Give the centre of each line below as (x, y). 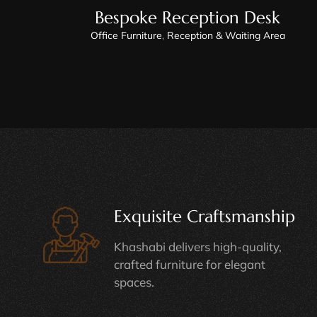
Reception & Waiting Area (226, 35)
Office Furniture (126, 35)
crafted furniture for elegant (189, 264)
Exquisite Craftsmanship (204, 216)
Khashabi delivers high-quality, (197, 246)
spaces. (134, 282)
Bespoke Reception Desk (188, 17)
